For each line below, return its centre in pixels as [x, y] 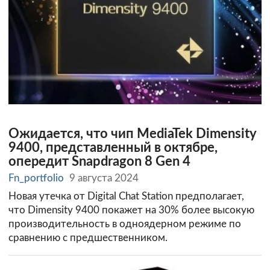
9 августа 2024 [104, 178]
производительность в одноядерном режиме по [125, 224]
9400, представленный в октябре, [113, 148]
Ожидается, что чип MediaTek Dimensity [132, 134]
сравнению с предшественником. [88, 238]
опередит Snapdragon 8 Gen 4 [99, 162]
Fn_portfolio [36, 178]
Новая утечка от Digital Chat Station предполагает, [126, 196]
